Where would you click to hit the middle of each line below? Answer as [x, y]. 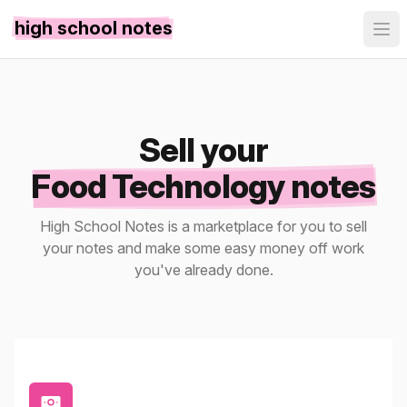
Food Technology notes [203, 186]
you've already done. [203, 270]
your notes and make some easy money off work [203, 248]
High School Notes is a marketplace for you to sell [203, 226]
